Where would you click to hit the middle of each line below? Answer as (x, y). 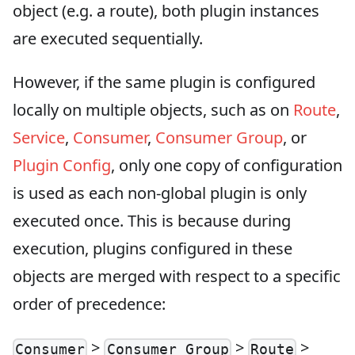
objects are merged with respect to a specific (177, 277)
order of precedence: (89, 304)
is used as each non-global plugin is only (160, 193)
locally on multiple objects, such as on (153, 110)
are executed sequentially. (108, 39)
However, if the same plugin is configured (164, 82)
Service (39, 138)
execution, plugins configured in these (153, 249)
